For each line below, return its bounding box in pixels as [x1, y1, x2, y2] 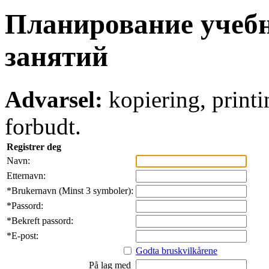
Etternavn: [7, 170, 46, 181]
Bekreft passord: [11, 215, 73, 226]
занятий [5, 41, 108, 73]
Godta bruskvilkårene [136, 245, 217, 256]
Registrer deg [7, 141, 61, 152]
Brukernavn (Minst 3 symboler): [11, 185, 133, 196]
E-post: [11, 230, 38, 241]
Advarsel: [5, 86, 103, 112]
